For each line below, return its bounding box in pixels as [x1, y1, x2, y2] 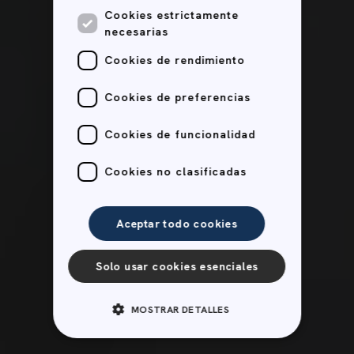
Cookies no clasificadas [104, 164, 247, 179]
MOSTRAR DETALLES [131, 303, 230, 316]
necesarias [104, 24, 169, 39]
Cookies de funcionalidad [104, 127, 256, 141]
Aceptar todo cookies [116, 217, 238, 231]
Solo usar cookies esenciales [96, 259, 258, 273]
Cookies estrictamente [104, 7, 239, 22]
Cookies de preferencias [104, 90, 251, 104]
